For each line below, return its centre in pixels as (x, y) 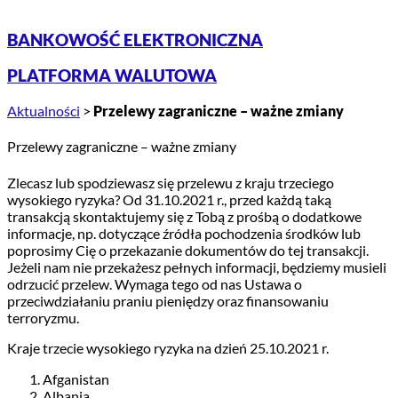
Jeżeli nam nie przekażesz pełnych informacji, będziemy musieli (197, 267)
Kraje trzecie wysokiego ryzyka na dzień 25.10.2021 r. (168, 347)
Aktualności (44, 111)
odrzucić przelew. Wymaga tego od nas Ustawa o (155, 283)
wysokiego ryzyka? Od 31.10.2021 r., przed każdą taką (169, 199)
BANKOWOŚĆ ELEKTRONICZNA (135, 40)
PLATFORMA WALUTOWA (112, 76)
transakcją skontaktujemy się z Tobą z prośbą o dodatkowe (184, 216)
